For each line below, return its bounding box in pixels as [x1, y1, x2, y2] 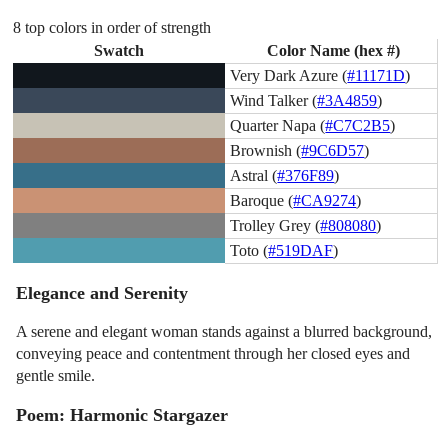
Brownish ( [230, 141, 302, 159]
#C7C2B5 [325, 116, 391, 134]
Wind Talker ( [230, 91, 318, 109]
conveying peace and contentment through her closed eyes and [16, 345, 411, 363]
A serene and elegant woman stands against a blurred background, [16, 323, 433, 341]
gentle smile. [16, 367, 96, 385]
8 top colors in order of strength [13, 18, 212, 36]
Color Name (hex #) [266, 41, 400, 59]
